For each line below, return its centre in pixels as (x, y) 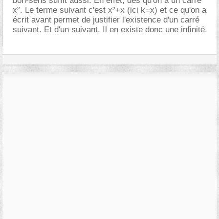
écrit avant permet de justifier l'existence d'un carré (106, 20)
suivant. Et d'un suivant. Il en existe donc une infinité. (110, 30)
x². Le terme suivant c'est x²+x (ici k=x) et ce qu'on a (109, 10)
